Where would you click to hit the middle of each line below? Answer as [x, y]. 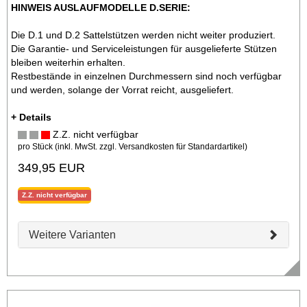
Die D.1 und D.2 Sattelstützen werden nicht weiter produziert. [143, 35]
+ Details [31, 117]
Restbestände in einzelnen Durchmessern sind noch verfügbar [146, 76]
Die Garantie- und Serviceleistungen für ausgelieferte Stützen [144, 48]
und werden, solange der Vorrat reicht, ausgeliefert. [122, 89]
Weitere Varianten [72, 234]
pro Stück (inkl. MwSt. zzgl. [68, 146]
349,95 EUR [51, 168]
